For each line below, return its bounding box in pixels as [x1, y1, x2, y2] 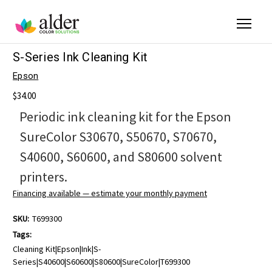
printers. [19, 168, 67, 185]
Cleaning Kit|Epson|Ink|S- [13, 243, 101, 254]
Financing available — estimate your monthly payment [13, 187, 207, 199]
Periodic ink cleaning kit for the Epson [19, 107, 231, 125]
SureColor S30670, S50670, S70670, [19, 127, 217, 145]
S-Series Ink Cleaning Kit [13, 50, 148, 65]
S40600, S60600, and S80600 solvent [19, 148, 222, 165]
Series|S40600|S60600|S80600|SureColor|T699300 [13, 256, 190, 267]
